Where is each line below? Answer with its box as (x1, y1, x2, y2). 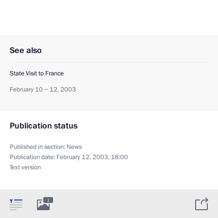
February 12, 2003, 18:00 (56, 152, 128, 162)
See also (10, 44, 42, 56)
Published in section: (10, 142, 67, 151)
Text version (10, 163, 41, 172)
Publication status (10, 120, 77, 131)
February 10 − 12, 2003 (10, 85, 76, 94)
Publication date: (10, 152, 56, 162)
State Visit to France (10, 69, 64, 78)
